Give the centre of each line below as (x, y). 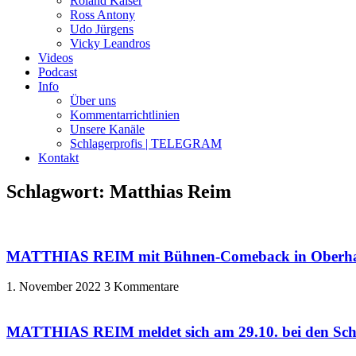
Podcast (58, 72)
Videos (56, 58)
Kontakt (58, 158)
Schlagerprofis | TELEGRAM (146, 143)
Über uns (93, 101)
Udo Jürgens (102, 29)
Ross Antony (103, 15)
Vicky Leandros (110, 43)
